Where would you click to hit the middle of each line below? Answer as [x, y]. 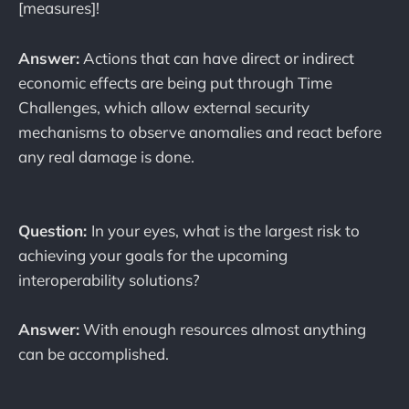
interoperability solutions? [109, 279]
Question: [55, 230]
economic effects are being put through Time [175, 82]
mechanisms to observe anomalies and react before [200, 131]
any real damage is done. [106, 156]
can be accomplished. [94, 354]
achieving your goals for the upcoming [153, 255]
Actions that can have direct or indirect [217, 58]
